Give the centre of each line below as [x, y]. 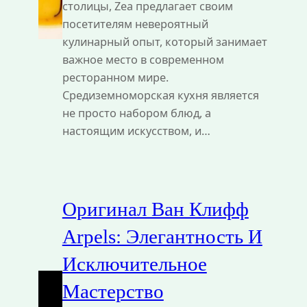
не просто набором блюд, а [136, 113]
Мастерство [113, 292]
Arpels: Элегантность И [162, 237]
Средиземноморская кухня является [160, 95]
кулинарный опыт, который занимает [164, 41]
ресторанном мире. [115, 77]
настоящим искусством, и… [136, 131]
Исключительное [134, 264]
